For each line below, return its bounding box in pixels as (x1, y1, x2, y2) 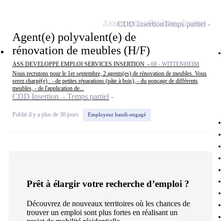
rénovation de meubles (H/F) (12, 44, 150, 57)
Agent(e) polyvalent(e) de (12, 31, 136, 44)
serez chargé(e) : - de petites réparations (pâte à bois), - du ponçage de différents (12, 77, 198, 85)
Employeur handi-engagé (88, 111, 146, 118)
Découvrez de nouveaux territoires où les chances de (27, 199, 190, 208)
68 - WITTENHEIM (151, 61, 199, 68)
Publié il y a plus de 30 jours (12, 111, 80, 118)
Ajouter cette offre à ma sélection (103, 18, 205, 27)
